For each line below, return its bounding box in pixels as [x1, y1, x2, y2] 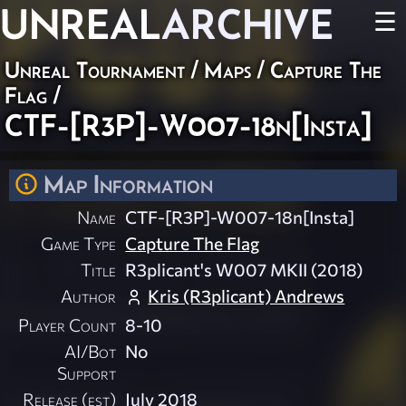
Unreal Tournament [5, 57, 185, 82]
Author [61, 285, 117, 307]
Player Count [18, 314, 117, 336]
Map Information [43, 169, 213, 198]
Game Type [41, 232, 117, 255]
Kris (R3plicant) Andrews [148, 285, 345, 307]
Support [57, 362, 117, 384]
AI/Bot [64, 340, 117, 362]
